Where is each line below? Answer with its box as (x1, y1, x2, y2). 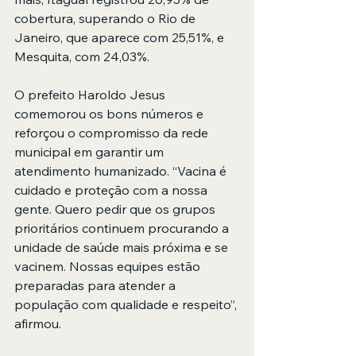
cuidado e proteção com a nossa (14, 182, 211, 199)
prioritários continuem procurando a (14, 220, 232, 237)
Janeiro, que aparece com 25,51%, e (14, 29, 227, 46)
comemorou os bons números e (14, 106, 207, 122)
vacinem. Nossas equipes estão (14, 258, 203, 275)
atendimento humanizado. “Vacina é (14, 163, 230, 180)
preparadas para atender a (14, 277, 179, 294)
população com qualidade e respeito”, (14, 296, 240, 313)
